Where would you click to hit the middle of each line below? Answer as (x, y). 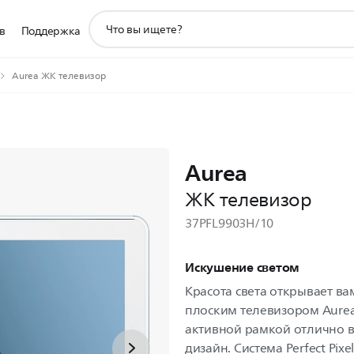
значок (107, 18)
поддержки (119, 35)
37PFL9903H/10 (230, 224)
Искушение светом (242, 267)
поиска (107, 53)
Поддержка (51, 31)
